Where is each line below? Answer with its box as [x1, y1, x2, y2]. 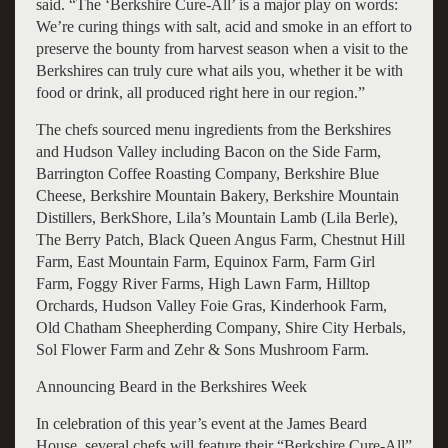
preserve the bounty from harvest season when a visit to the [35, 39, 408, 57]
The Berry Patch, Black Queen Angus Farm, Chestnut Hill [35, 230, 405, 248]
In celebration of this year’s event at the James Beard [35, 414, 367, 432]
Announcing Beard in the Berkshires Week [35, 377, 307, 395]
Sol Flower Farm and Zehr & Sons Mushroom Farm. [35, 340, 369, 358]
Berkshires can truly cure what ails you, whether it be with [35, 61, 403, 79]
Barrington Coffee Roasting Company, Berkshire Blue [35, 164, 379, 182]
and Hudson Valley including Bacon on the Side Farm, [35, 142, 381, 160]
